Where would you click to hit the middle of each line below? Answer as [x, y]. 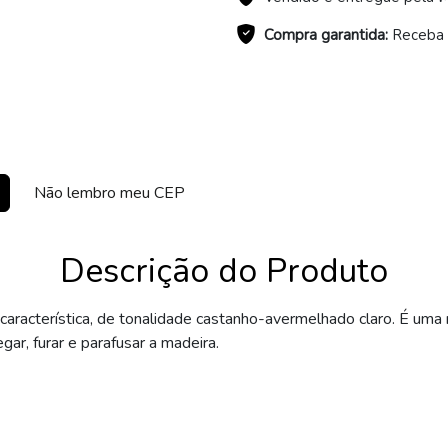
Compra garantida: [326, 35]
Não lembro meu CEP [109, 193]
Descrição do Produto [224, 271]
